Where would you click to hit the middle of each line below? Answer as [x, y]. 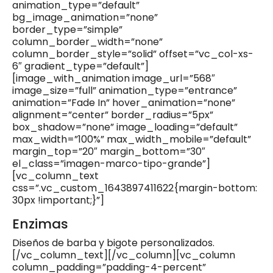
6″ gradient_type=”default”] [80, 66]
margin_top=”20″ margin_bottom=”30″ [109, 152]
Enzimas [40, 224]
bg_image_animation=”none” [85, 18]
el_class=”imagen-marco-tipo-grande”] [111, 164]
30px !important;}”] [58, 200]
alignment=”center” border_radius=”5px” [113, 115]
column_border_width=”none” [87, 42]
